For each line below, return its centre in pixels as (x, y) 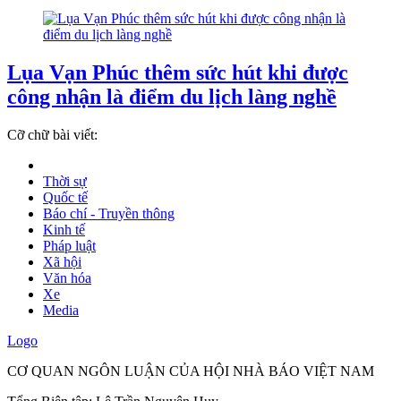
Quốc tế (65, 197)
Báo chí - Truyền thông (109, 213)
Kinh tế (64, 229)
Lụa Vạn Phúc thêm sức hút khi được (178, 73)
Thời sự (65, 181)
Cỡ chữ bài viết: (52, 134)
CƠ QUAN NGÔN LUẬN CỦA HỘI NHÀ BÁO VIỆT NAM (191, 371)
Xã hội (62, 261)
